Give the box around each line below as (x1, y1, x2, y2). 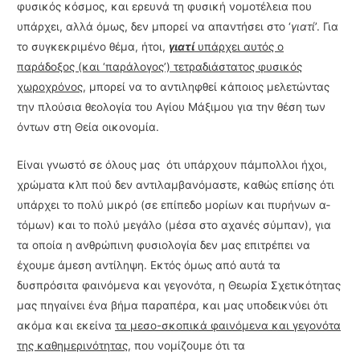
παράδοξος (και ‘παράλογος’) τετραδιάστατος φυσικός (17, 59, 303, 73)
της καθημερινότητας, (17, 338, 132, 352)
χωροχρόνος (17, 80, 84, 93)
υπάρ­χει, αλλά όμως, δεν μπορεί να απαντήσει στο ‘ (17, 19, 292, 33)
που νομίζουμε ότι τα (131, 338, 246, 352)
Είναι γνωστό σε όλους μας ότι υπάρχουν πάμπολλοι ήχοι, (17, 157, 328, 171)
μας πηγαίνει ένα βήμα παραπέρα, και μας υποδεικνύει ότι (17, 298, 329, 312)
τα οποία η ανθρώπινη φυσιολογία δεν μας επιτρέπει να (17, 238, 311, 252)
